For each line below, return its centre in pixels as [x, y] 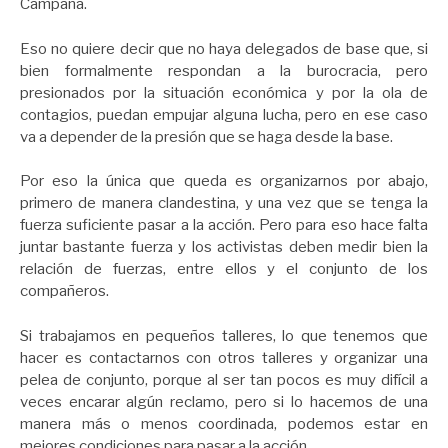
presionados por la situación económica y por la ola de [224, 92]
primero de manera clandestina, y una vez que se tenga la [224, 203]
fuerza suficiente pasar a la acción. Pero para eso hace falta [224, 225]
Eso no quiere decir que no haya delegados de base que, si [224, 48]
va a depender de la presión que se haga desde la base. [209, 136]
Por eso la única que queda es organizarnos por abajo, [224, 181]
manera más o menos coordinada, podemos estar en [224, 423]
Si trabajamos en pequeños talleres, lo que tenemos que [224, 335]
